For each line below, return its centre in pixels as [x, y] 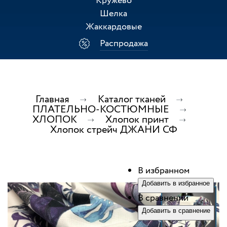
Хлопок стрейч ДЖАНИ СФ [113, 130]
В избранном [164, 171]
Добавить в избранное [176, 183]
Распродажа [124, 44]
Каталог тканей [132, 100]
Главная [52, 100]
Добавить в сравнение [176, 211]
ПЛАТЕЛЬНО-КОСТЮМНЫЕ [101, 110]
